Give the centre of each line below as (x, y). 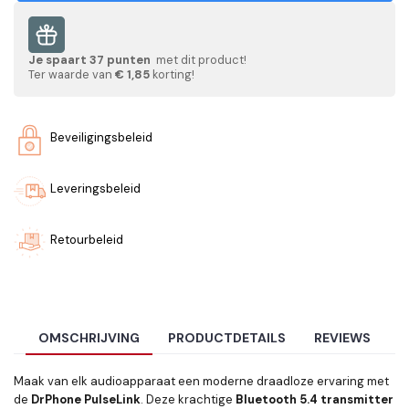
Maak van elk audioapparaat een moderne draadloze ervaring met (201, 382)
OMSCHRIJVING (89, 338)
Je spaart (59, 60)
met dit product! (200, 60)
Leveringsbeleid (95, 189)
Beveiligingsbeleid (101, 137)
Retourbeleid (87, 240)
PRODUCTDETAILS (227, 338)
